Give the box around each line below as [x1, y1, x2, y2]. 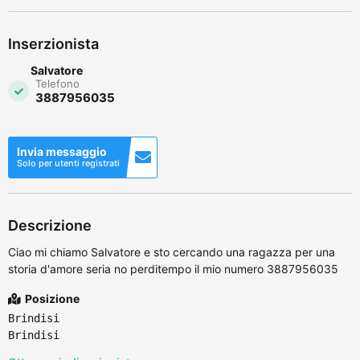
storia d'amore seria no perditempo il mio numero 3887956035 [8, 261, 338, 276]
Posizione [22, 291, 80, 305]
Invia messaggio [17, 144, 107, 158]
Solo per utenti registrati [17, 157, 120, 169]
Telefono [35, 76, 80, 90]
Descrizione [8, 216, 92, 234]
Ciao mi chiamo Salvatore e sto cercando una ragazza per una [8, 244, 335, 259]
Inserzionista [8, 35, 99, 52]
